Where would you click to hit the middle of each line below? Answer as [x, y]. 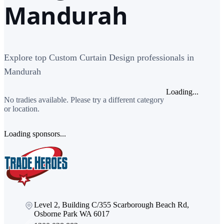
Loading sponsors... [35, 133]
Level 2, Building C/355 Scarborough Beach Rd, [111, 204]
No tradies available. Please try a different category [84, 99]
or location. [22, 108]
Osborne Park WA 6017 [72, 213]
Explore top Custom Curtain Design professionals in [99, 57]
